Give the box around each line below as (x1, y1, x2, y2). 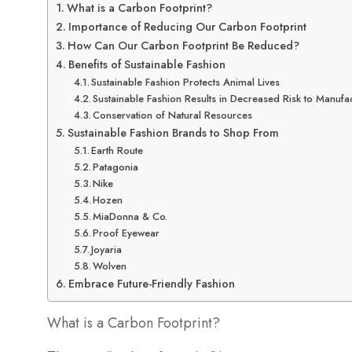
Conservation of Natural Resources (93, 108, 253, 123)
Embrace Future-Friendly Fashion (68, 276, 235, 292)
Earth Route (91, 143, 144, 159)
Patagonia (93, 159, 139, 175)
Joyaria (91, 242, 123, 258)
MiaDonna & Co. (93, 209, 168, 225)
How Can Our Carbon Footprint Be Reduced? (67, 38, 299, 54)
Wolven (93, 258, 127, 274)
